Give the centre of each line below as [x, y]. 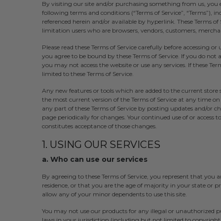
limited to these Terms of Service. [88, 74]
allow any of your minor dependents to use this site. [114, 194]
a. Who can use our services [94, 160]
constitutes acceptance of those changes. [99, 126]
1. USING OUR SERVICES [101, 145]
